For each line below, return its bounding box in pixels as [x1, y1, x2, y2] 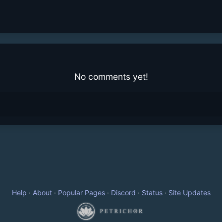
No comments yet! [74, 71, 148, 82]
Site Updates [168, 188, 211, 197]
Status [141, 188, 163, 197]
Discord [111, 188, 136, 197]
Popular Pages [57, 188, 105, 197]
